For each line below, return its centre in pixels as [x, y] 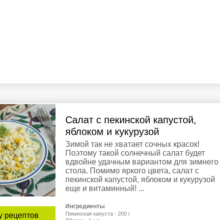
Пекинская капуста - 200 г [98, 214]
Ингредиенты [85, 206]
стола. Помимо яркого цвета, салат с [132, 171]
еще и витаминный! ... [105, 189]
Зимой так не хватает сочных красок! [132, 144]
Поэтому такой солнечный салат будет [135, 153]
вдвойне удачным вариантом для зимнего [142, 162]
